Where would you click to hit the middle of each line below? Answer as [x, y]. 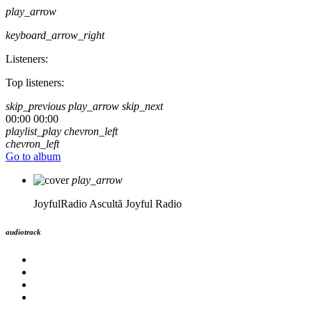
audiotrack [23, 232]
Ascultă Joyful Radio [135, 204]
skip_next [142, 106]
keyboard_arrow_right [55, 35]
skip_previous [36, 106]
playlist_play [33, 131]
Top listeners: [35, 83]
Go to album [33, 156]
